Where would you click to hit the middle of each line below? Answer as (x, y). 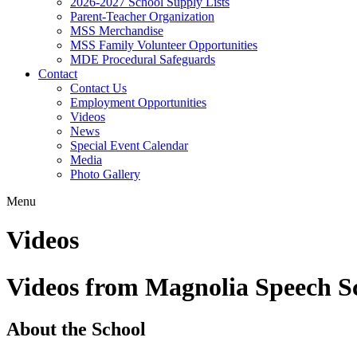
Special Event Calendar (129, 145)
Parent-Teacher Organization (142, 16)
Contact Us (98, 88)
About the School (76, 330)
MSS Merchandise (117, 30)
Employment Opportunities (138, 102)
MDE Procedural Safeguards (143, 59)
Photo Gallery (105, 174)
